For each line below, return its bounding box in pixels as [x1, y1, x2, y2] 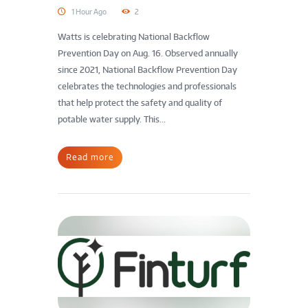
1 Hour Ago [71, 7, 107, 16]
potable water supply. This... [58, 114, 166, 125]
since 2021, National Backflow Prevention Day [58, 65, 237, 76]
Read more [66, 152, 114, 163]
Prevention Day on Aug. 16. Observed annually [58, 48, 238, 59]
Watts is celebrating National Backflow [58, 32, 210, 43]
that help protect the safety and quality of [58, 98, 222, 109]
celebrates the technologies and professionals [58, 81, 236, 92]
